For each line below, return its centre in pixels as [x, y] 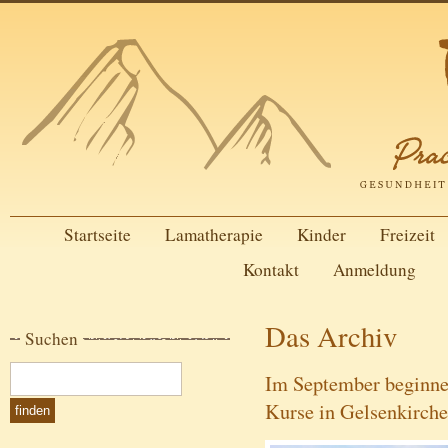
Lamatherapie [213, 234]
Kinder [321, 234]
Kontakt [270, 269]
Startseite [97, 234]
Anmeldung [374, 269]
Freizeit [407, 234]
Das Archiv [331, 336]
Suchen [51, 338]
